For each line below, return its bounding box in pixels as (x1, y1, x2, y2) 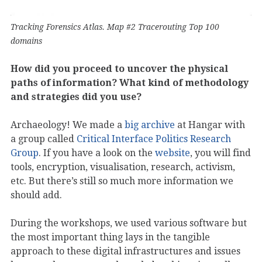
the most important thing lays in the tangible (11, 231, 210, 243)
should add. (11, 189, 62, 201)
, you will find (190, 147, 251, 158)
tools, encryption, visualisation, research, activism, (11, 161, 235, 173)
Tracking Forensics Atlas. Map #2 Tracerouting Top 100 (11, 22, 219, 32)
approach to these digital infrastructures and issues (11, 245, 240, 257)
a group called (11, 133, 74, 144)
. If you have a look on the (39, 147, 155, 158)
